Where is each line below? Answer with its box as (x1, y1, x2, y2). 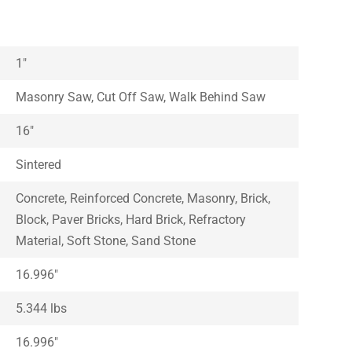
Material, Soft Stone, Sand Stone (16, 233, 196, 248)
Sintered (16, 156, 62, 172)
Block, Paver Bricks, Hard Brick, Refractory (16, 211, 247, 227)
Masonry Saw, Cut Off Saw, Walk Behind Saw (16, 89, 266, 104)
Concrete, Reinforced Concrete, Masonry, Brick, (16, 190, 271, 206)
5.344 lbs (16, 300, 68, 316)
